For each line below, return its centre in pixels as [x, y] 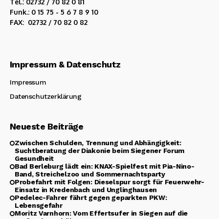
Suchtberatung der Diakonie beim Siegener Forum [100, 151]
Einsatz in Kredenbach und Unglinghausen [86, 190]
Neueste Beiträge [47, 127]
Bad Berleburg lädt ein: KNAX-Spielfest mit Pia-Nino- [105, 166]
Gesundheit [34, 159]
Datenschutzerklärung [46, 97]
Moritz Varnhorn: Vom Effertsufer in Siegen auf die [101, 213]
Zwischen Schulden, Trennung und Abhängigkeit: [98, 143]
